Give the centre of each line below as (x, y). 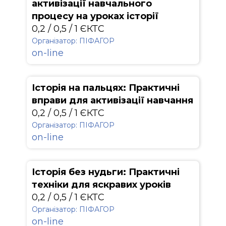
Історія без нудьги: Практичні (106, 172)
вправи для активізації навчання (112, 100)
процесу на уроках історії (95, 16)
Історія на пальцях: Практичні (106, 88)
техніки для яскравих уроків (101, 185)
